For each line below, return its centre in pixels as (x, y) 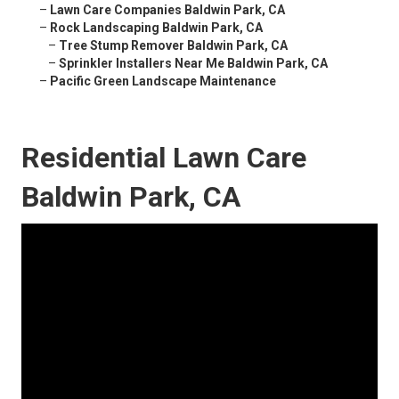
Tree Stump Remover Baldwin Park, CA (173, 46)
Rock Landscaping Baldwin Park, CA (156, 28)
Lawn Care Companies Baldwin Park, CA (167, 10)
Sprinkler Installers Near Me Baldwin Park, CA (193, 64)
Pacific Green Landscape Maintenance (163, 81)
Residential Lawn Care (164, 158)
